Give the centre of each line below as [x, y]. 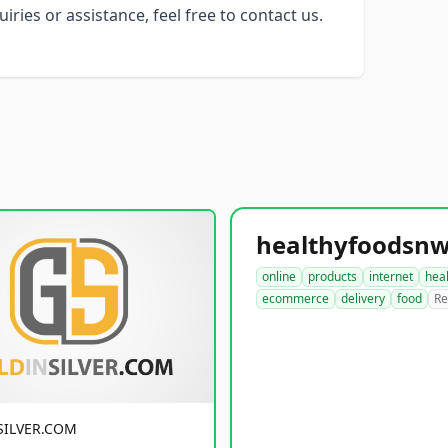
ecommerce [295, 298]
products [332, 276]
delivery [363, 298]
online [279, 276]
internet [391, 276]
